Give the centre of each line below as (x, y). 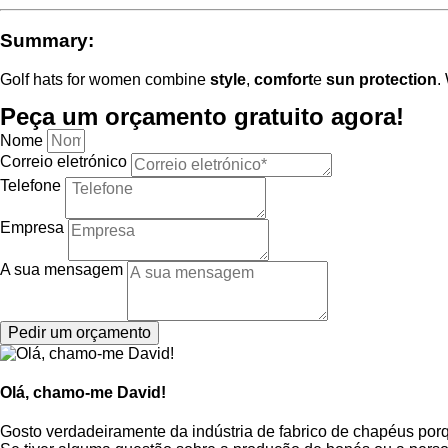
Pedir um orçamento (79, 332)
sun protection (381, 79)
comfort (283, 79)
